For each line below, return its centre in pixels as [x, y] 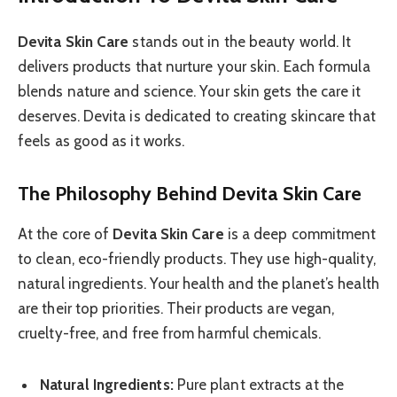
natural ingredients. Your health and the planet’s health [198, 284]
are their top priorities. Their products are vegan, [176, 309]
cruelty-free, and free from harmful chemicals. [169, 334]
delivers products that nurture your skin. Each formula [194, 66]
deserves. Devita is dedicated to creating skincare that [197, 116]
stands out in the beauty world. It [240, 41]
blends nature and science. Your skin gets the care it [190, 91]
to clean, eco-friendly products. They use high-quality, [197, 259]
